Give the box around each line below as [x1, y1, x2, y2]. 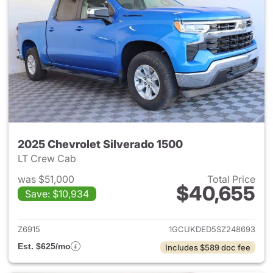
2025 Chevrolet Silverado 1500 [18, 138, 183, 151]
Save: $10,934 [25, 188, 89, 200]
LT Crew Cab [18, 152, 79, 165]
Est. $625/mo [18, 241, 71, 251]
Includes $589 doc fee [165, 243, 250, 252]
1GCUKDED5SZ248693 [169, 224, 255, 234]
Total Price [207, 173, 255, 185]
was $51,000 [18, 173, 74, 185]
